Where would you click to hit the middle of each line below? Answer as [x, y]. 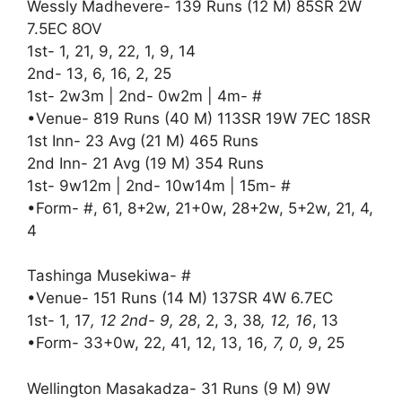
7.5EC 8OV [65, 28]
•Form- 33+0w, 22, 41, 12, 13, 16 [145, 343]
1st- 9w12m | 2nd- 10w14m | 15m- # [159, 185]
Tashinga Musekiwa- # [109, 275]
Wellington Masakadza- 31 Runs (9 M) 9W [179, 388]
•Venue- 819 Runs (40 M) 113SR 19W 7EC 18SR [199, 118]
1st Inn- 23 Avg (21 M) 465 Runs [143, 140]
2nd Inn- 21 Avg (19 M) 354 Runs [145, 163]
